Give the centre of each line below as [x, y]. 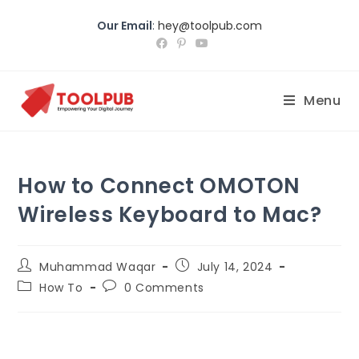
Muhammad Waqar [98, 267]
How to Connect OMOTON [159, 186]
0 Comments [164, 288]
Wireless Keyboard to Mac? [170, 215]
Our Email [125, 26]
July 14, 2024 [235, 267]
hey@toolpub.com [210, 26]
